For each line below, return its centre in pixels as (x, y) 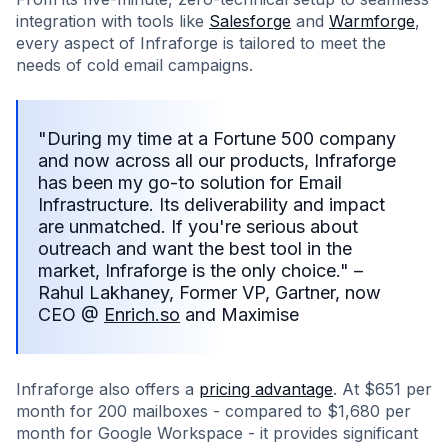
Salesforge (250, 21)
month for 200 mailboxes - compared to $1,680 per (213, 411)
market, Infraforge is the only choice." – (200, 270)
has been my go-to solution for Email (190, 182)
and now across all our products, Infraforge (217, 160)
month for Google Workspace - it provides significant (217, 433)
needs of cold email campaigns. (134, 65)
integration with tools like (112, 21)
